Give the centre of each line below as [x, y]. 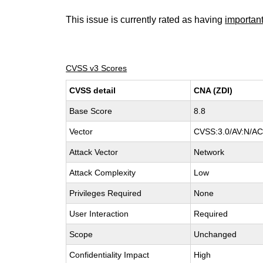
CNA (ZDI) [213, 90]
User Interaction [99, 214]
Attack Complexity [103, 173]
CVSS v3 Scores [97, 68]
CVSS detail [93, 90]
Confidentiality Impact [109, 255]
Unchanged [215, 234]
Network [209, 152]
